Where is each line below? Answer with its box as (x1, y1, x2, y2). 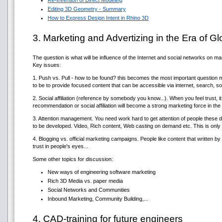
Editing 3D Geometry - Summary (48, 6, 126, 12)
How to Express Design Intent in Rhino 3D (48, 15, 149, 21)
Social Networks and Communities (48, 187, 130, 193)
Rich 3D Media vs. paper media (48, 178, 123, 184)
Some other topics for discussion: (33, 156, 113, 162)
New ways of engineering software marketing (48, 169, 156, 175)
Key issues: (33, 62, 61, 68)
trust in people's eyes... (33, 143, 88, 149)
